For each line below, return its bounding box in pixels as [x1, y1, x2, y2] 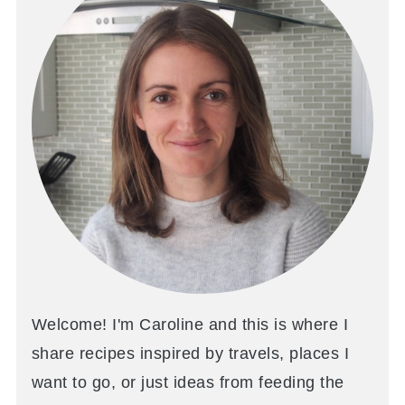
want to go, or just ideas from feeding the [31, 372, 344, 391]
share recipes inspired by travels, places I [31, 344, 350, 363]
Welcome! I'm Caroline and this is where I [31, 315, 349, 334]
